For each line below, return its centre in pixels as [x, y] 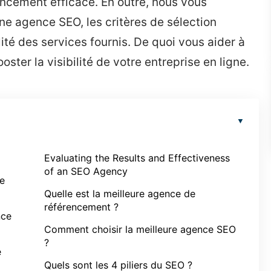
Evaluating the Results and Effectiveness [137, 158]
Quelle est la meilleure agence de [120, 194]
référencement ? [81, 207]
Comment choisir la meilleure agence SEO [140, 229]
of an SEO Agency [86, 171]
